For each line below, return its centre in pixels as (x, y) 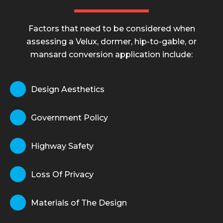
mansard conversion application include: (111, 55)
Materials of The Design (79, 203)
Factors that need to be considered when (111, 29)
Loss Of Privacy (62, 174)
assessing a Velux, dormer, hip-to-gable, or (111, 42)
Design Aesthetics (68, 89)
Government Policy (69, 117)
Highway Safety (62, 146)
